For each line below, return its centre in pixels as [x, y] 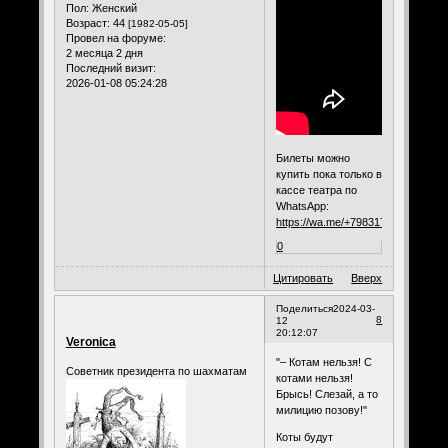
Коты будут [304, 437]
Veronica [90, 341]
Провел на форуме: [115, 37]
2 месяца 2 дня [104, 52]
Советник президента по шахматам [156, 371]
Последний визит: [110, 67]
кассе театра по [316, 189]
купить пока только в [328, 173]
